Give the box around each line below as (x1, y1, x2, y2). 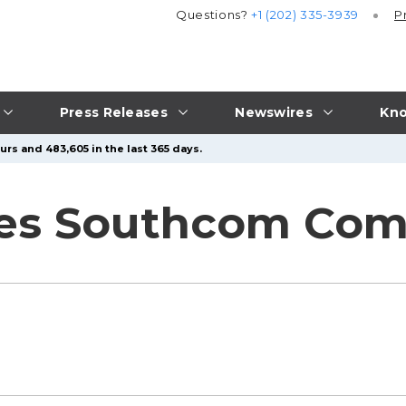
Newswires (235, 103, 313, 121)
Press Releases (59, 103, 168, 121)
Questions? (176, 7, 252, 23)
